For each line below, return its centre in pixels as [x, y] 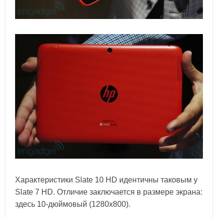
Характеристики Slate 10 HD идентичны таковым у [106, 180]
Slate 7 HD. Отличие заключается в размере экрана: [109, 192]
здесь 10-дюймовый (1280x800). [73, 204]
